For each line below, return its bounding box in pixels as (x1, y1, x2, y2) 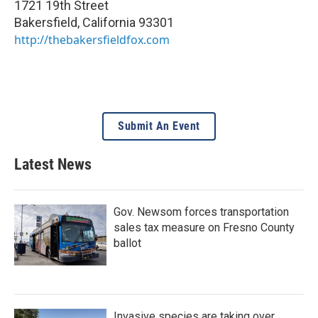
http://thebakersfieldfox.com (14, 31, 170, 48)
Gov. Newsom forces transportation (114, 204, 289, 219)
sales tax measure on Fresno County (114, 220, 295, 234)
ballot (114, 236, 141, 250)
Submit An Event (118, 119, 200, 133)
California (82, 14, 136, 30)
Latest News (14, 155, 92, 173)
